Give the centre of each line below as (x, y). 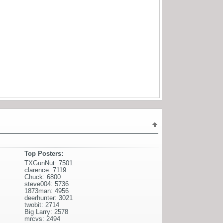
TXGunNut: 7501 (49, 163)
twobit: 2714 (42, 205)
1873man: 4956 (47, 191)
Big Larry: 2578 (46, 212)
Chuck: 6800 (43, 177)
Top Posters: (44, 153)
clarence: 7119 (45, 170)
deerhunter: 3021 (49, 198)
